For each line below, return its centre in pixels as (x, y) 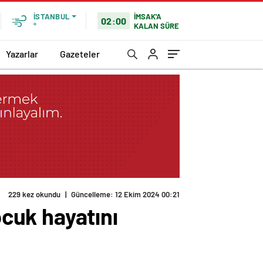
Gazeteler (80, 53)
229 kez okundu (34, 195)
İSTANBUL (51, 16)
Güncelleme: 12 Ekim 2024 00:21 (125, 195)
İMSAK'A (148, 16)
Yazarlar (22, 53)
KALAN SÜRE (157, 26)
